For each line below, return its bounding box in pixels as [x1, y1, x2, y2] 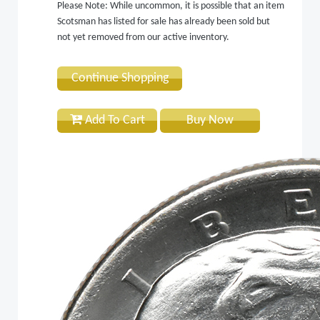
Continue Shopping [71, 71, 169, 85]
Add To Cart [81, 113, 145, 127]
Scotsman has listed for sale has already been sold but [57, 16, 270, 26]
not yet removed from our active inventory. [57, 32, 229, 42]
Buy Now [186, 113, 234, 127]
